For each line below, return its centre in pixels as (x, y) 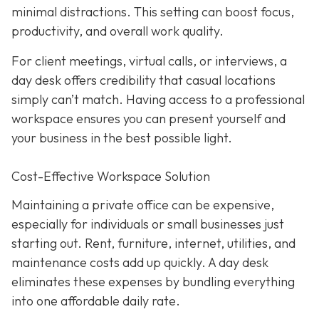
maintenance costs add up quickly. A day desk (140, 262)
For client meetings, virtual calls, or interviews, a (149, 61)
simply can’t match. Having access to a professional (158, 99)
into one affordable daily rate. (96, 300)
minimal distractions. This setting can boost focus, (153, 12)
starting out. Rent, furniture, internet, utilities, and (153, 243)
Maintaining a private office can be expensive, (143, 204)
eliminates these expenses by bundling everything (153, 281)
